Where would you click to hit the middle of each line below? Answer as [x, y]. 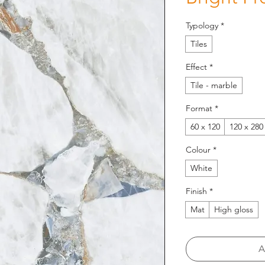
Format [199, 108]
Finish [196, 191]
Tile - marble [214, 85]
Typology [202, 25]
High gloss [234, 209]
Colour [198, 150]
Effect [196, 67]
